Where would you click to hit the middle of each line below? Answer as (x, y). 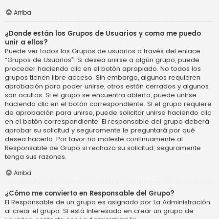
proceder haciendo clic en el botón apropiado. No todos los (103, 68)
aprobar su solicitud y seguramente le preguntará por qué (100, 130)
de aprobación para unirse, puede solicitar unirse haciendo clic (108, 112)
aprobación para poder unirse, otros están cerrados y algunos (107, 86)
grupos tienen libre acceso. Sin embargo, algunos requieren (103, 77)
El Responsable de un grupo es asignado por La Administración (108, 202)
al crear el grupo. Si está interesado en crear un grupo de (99, 211)
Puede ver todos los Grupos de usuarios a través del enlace (103, 51)
